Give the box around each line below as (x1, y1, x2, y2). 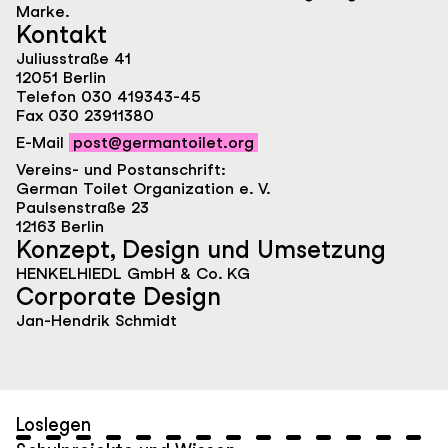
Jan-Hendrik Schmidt (16, 311, 177, 331)
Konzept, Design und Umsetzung (16, 235, 386, 265)
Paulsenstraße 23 (16, 198, 149, 218)
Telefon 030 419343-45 (16, 87, 201, 107)
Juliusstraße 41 (16, 49, 131, 69)
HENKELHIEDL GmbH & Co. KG (16, 264, 250, 284)
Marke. (16, 2, 70, 22)
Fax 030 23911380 (16, 106, 154, 126)
